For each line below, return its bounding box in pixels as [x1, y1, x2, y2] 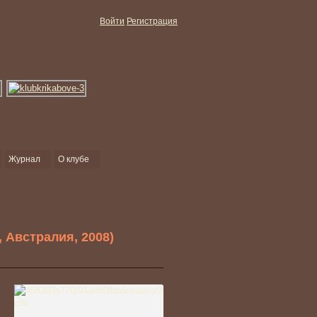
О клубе [58, 154, 89, 164]
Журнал [8, 154, 40, 164]
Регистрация [127, 16, 178, 26]
